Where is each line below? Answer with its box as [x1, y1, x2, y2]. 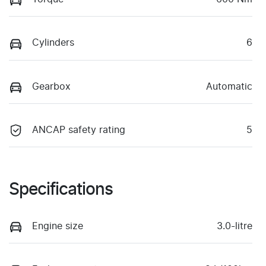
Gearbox [32, 81, 71, 91]
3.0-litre [217, 221, 252, 231]
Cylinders [32, 38, 74, 48]
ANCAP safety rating [32, 125, 125, 135]
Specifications [9, 181, 113, 198]
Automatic [206, 81, 252, 91]
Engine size [32, 221, 83, 231]
